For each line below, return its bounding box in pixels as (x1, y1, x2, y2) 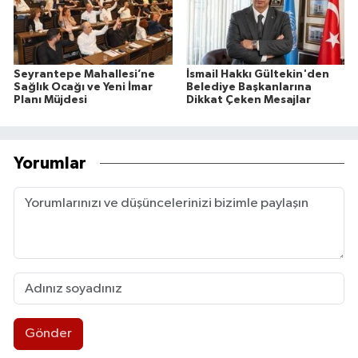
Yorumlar (14, 155, 86, 173)
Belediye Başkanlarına (185, 81, 312, 93)
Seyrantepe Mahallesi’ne (14, 68, 155, 80)
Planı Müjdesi (14, 93, 87, 105)
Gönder (24, 327, 72, 341)
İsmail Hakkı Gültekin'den (185, 68, 329, 80)
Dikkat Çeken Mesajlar (185, 93, 311, 105)
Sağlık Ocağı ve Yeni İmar (14, 81, 153, 93)
